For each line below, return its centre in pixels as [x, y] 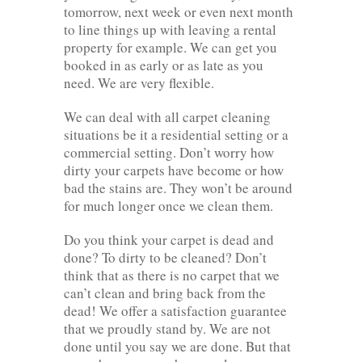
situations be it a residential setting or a [176, 134]
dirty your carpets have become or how [174, 170]
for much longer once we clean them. [168, 205]
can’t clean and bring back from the [165, 293]
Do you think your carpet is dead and [169, 239]
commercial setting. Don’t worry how [169, 152]
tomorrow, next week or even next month [179, 11]
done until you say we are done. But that [177, 346]
